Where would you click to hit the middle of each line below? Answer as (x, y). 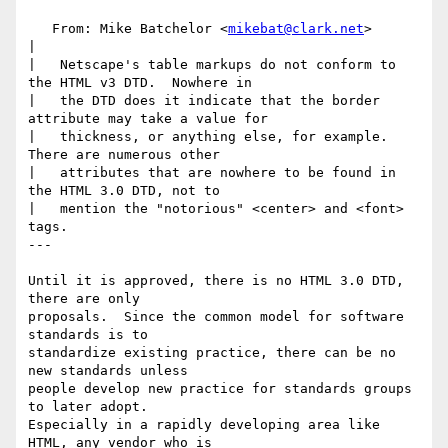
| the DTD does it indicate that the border (204, 101)
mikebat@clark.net (296, 29)
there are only (84, 299)
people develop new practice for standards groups (220, 389)
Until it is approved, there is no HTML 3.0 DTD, (216, 281)
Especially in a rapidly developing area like (204, 425)
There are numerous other (124, 155)
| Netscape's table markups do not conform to (212, 65)
